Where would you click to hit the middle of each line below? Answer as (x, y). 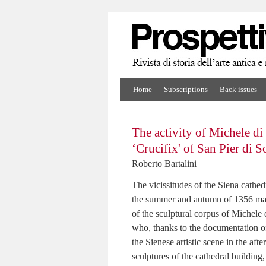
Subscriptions (186, 89)
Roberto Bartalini (164, 164)
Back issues (238, 89)
